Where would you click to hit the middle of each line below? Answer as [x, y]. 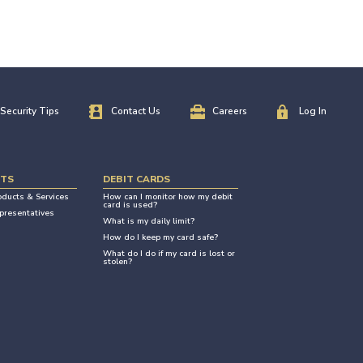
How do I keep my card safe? [160, 238]
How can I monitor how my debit [167, 197]
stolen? [117, 262]
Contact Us [136, 111]
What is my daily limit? [148, 222]
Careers [230, 111]
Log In [313, 111]
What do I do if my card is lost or [169, 254]
